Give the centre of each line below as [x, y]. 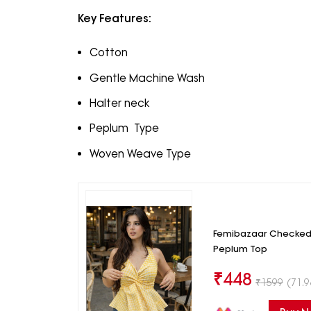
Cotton [108, 53]
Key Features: [115, 18]
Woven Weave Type [140, 153]
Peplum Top [240, 248]
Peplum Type [124, 128]
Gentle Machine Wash [148, 78]
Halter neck [119, 103]
